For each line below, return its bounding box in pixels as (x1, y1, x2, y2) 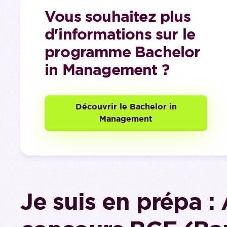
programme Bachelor (45, 42, 201, 62)
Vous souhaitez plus (45, 7, 191, 26)
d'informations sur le (45, 24, 196, 44)
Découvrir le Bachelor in (75, 101, 177, 112)
